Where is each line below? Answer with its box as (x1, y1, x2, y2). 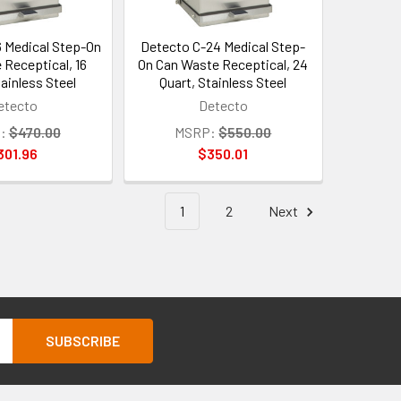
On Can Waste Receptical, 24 (138, 55, 309, 73)
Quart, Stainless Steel (159, 73, 287, 91)
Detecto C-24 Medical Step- (141, 38, 306, 55)
